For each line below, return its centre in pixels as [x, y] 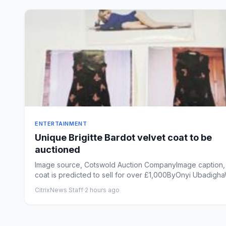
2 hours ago [102, 190]
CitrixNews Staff [59, 190]
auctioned [58, 150]
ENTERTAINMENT [61, 124]
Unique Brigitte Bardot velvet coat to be [123, 137]
